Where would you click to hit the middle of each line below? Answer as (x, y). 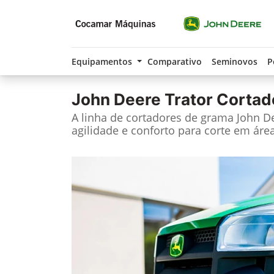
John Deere (116, 99)
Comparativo (174, 61)
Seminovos (234, 61)
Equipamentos (103, 61)
